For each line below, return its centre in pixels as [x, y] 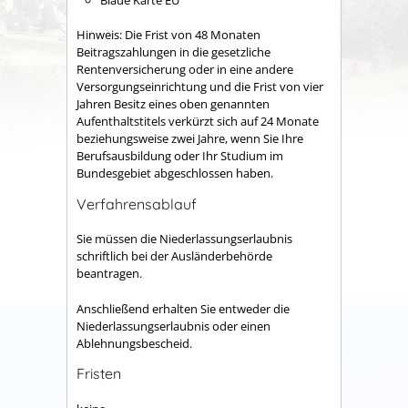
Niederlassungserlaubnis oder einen [173, 326]
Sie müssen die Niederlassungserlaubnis [184, 239]
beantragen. [109, 274]
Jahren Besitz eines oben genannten [173, 104]
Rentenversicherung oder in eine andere [185, 69]
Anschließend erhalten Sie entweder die [183, 308]
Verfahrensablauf [137, 204]
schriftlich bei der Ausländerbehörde [174, 256]
